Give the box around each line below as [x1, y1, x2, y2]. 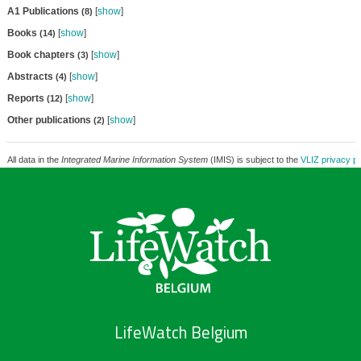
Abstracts [6, 71, 56, 82]
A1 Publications [6, 6, 81, 17]
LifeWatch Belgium [114, 320, 247, 346]
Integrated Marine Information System [60, 155, 208, 164]
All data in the [6, 155, 61, 164]
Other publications [6, 114, 93, 126]
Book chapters [6, 49, 77, 60]
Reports [6, 93, 47, 104]
